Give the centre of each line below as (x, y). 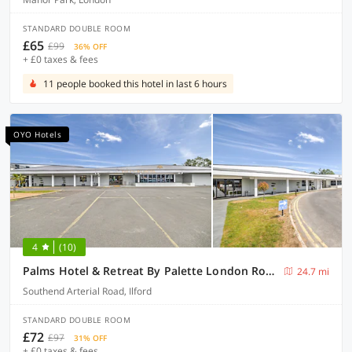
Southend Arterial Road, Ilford (87, 291)
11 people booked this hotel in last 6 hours (135, 84)
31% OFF (90, 338)
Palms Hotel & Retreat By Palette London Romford (270, 271)
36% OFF (90, 46)
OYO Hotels (37, 134)
